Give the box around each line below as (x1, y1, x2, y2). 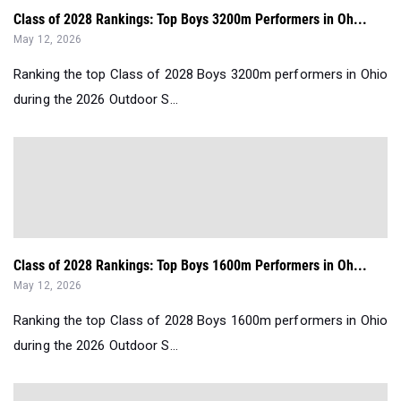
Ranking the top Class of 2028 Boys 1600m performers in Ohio (13, 311, 388, 328)
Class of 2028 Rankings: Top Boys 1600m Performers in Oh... (13, 256, 367, 274)
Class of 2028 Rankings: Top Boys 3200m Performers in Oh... (13, 10, 367, 28)
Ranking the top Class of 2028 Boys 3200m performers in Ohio (13, 65, 388, 82)
